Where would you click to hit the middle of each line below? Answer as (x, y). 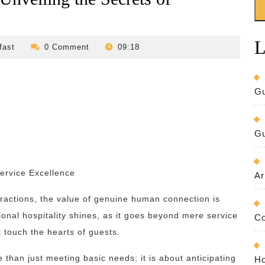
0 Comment (68, 47)
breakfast (41, 80)
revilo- (35, 46)
